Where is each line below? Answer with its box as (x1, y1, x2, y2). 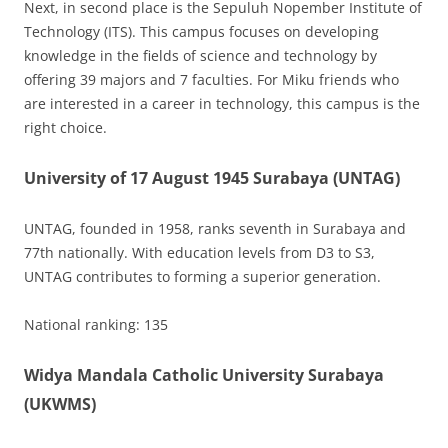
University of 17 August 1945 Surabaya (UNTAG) (24, 167, 400, 190)
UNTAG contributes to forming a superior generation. (24, 267, 381, 287)
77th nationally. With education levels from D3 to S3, (24, 243, 375, 263)
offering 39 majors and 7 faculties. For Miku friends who (24, 70, 399, 90)
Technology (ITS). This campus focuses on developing (24, 22, 379, 42)
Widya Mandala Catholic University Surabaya (24, 364, 384, 387)
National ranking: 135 (24, 315, 168, 335)
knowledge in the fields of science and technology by (24, 46, 377, 66)
